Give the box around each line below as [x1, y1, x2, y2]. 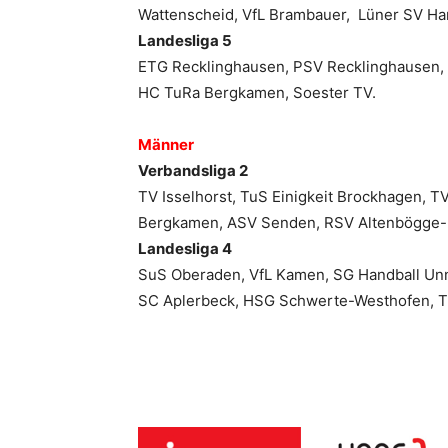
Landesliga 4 [138, 239, 232, 259]
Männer [138, 135, 194, 155]
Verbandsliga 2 [138, 161, 248, 181]
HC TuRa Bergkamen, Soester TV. [138, 83, 376, 103]
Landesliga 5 [138, 31, 232, 51]
